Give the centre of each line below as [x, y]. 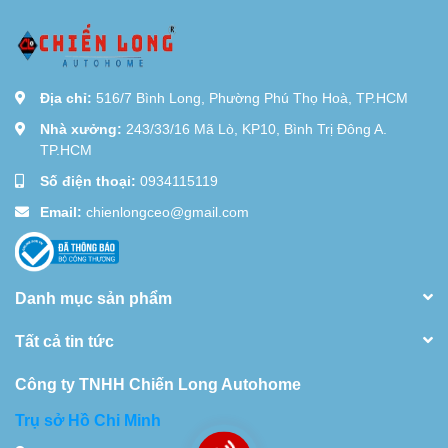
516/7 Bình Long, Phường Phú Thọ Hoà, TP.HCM [252, 97]
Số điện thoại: [90, 180]
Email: [63, 211]
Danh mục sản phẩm [93, 297]
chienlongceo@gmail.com [167, 211]
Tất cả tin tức [64, 340]
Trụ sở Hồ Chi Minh [88, 419]
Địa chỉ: [68, 97]
